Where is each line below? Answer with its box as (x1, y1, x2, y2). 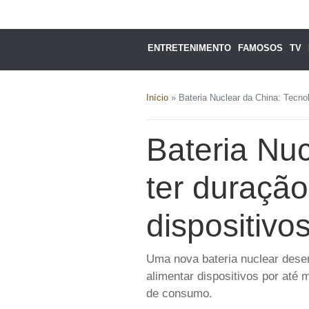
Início (146, 92, 168, 103)
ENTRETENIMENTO (148, 42, 232, 53)
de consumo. (146, 286, 212, 300)
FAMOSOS (238, 42, 283, 53)
